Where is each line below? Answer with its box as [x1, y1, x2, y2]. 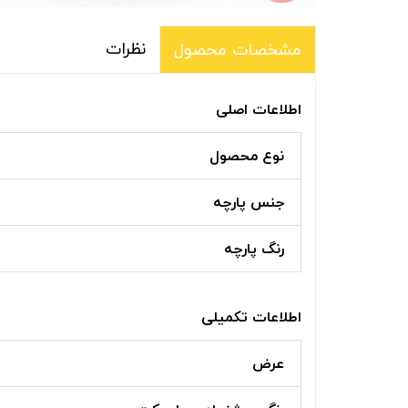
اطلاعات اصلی [216, 96, 301, 122]
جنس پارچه [213, 189, 284, 215]
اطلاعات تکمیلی [201, 303, 301, 330]
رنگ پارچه [224, 235, 284, 261]
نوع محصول [209, 142, 284, 168]
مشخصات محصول [174, 35, 301, 64]
